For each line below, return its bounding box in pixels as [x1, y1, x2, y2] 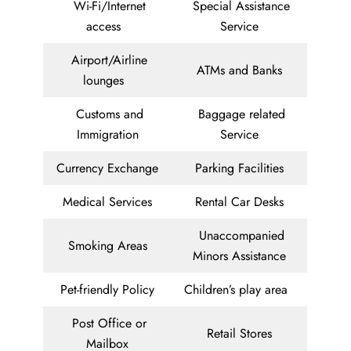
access [86, 17, 132, 36]
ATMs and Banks [197, 61, 286, 80]
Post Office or [72, 314, 147, 333]
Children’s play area [183, 280, 299, 299]
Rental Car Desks [195, 193, 288, 212]
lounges [83, 71, 136, 90]
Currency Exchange [56, 159, 162, 178]
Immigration [76, 125, 143, 144]
